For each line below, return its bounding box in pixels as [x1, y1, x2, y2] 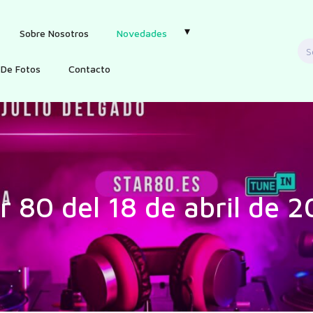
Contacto [68, 63, 110, 75]
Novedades [117, 27, 167, 39]
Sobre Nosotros [20, 27, 89, 39]
